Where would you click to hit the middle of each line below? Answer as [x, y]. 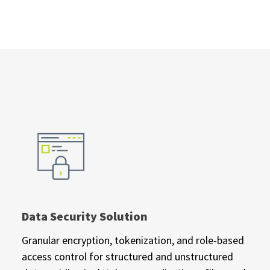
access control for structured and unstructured [127, 256]
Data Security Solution [84, 216]
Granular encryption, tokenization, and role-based [133, 240]
